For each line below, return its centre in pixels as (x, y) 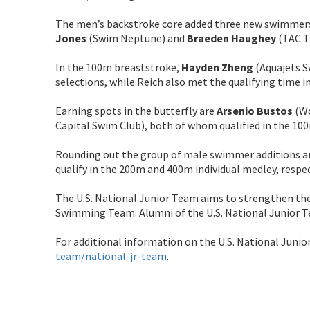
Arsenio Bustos (255, 110)
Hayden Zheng (217, 67)
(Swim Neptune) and (137, 38)
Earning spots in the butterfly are (136, 110)
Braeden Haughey (231, 38)
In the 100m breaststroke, (118, 67)
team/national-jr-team (111, 256)
